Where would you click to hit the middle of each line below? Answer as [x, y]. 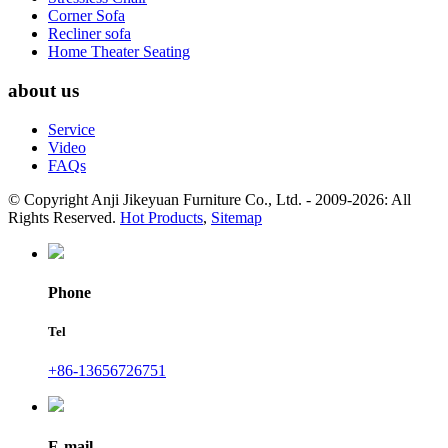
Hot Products [161, 217]
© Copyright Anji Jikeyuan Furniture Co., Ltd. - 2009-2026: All [209, 199]
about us [43, 90]
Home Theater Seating [119, 52]
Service [71, 129]
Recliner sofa [89, 34]
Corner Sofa [86, 16]
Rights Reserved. [64, 217]
